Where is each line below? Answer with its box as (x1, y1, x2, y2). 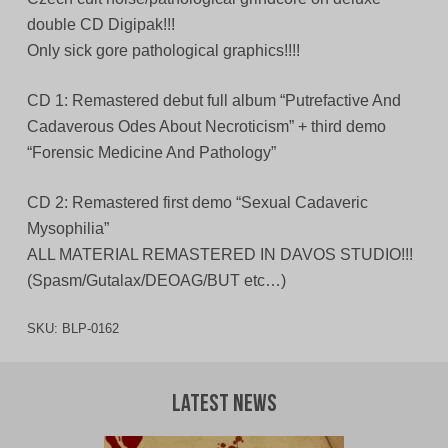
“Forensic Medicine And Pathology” (26, 144, 276, 162)
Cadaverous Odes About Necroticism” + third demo (26, 118, 386, 136)
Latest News (171, 393, 277, 418)
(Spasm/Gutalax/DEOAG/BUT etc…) (26, 272, 286, 290)
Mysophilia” (26, 220, 109, 238)
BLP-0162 (61, 321, 119, 337)
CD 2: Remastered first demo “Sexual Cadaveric (26, 194, 368, 212)
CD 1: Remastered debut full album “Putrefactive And (26, 92, 401, 110)
